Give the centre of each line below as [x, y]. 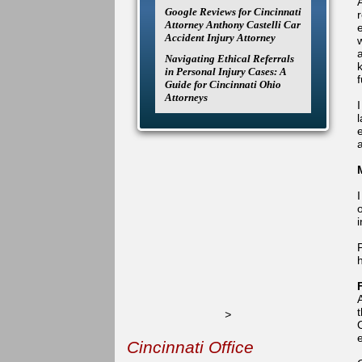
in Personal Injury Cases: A [225, 72]
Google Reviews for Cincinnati [233, 12]
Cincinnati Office [190, 347]
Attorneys [186, 97]
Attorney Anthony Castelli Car [233, 25]
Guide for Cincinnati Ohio [223, 84]
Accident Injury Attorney [220, 38]
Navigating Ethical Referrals [229, 59]
